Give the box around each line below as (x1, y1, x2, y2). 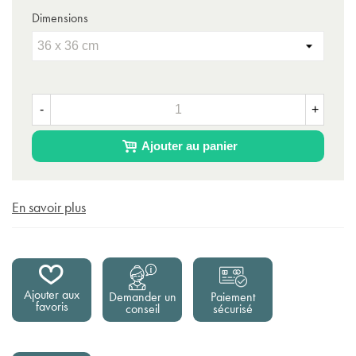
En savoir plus (12, 197, 86, 216)
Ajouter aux (24, 285, 79, 303)
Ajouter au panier (141, 139, 238, 153)
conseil (125, 300, 160, 317)
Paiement (211, 288, 255, 305)
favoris (35, 297, 68, 315)
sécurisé (213, 300, 253, 317)
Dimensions (32, 9, 88, 26)
